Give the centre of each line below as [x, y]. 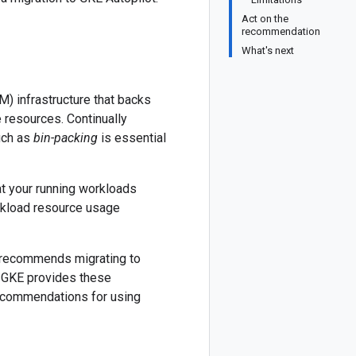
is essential [132, 138]
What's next [268, 50]
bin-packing [66, 138]
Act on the [265, 19]
